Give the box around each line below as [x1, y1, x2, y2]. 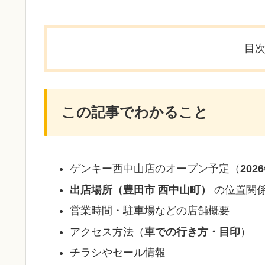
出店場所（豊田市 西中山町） [69, 183, 211, 196]
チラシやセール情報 [69, 247, 166, 259]
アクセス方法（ [69, 225, 144, 238]
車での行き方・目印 [144, 225, 240, 238]
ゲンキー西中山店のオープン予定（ [69, 163, 240, 175]
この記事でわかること [62, 104, 208, 121]
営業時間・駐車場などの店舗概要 [69, 205, 230, 217]
